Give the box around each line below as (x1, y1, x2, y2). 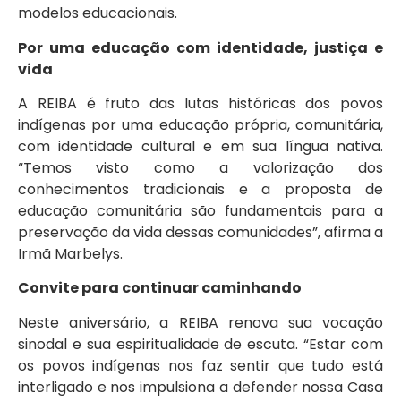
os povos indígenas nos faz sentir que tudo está (18, 354, 383, 376)
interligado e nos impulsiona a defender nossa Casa (18, 376, 383, 397)
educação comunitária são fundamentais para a (18, 200, 383, 222)
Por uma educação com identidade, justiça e (18, 37, 383, 58)
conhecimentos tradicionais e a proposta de (18, 179, 383, 200)
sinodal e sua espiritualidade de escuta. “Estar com (18, 333, 383, 354)
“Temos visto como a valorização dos (18, 158, 383, 179)
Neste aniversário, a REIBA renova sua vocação (18, 311, 383, 333)
